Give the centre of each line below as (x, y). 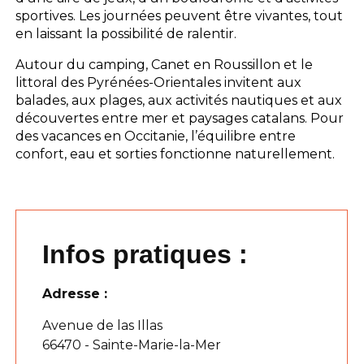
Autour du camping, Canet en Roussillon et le (165, 64)
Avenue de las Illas (103, 325)
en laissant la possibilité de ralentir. (126, 33)
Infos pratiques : (145, 254)
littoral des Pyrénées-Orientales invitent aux (159, 82)
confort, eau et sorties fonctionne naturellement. (175, 154)
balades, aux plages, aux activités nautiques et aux (179, 100)
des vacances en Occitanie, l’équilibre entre (156, 136)
